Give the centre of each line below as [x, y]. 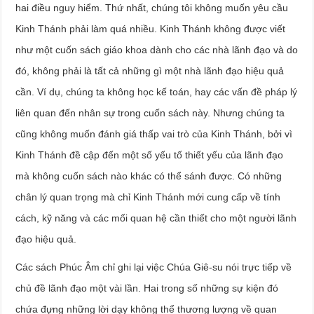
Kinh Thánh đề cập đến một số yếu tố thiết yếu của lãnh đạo [150, 155]
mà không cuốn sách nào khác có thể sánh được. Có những [149, 176]
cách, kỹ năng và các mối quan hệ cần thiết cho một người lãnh [156, 218]
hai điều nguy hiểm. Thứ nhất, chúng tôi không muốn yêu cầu [152, 7]
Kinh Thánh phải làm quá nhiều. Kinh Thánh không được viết [151, 28]
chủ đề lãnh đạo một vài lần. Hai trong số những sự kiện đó [147, 288]
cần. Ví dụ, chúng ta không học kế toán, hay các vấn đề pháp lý [157, 91]
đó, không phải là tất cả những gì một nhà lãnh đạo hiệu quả [150, 70]
